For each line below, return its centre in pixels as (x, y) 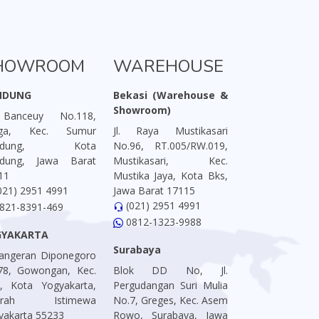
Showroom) (142, 110)
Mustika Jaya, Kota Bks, (170, 176)
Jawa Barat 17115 (154, 190)
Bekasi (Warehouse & (170, 95)
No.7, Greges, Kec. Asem (170, 300)
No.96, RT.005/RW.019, (170, 146)
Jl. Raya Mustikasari (170, 131)
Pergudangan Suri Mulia (170, 285)
